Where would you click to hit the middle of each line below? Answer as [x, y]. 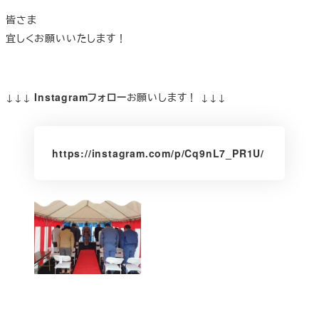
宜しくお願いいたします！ [66, 37]
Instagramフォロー [80, 96]
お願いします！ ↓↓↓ [176, 96]
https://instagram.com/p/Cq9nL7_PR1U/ [158, 153]
